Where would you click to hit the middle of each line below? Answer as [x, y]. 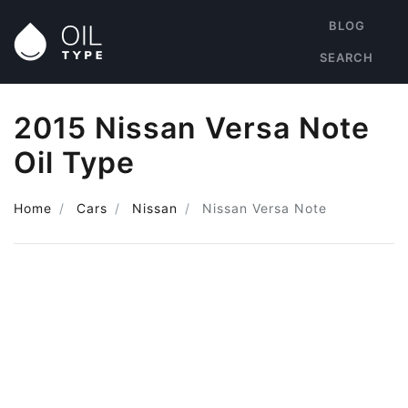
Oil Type [74, 163]
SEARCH [347, 57]
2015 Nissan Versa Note [192, 128]
